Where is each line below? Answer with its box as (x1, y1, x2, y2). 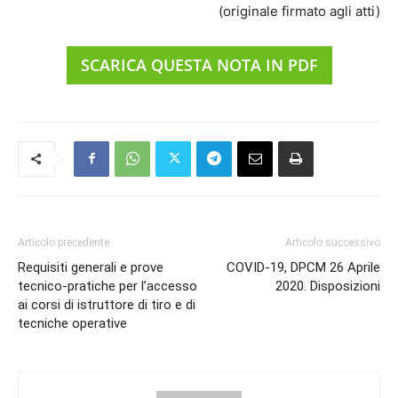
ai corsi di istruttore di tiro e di (18, 296, 195, 313)
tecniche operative (18, 314, 127, 331)
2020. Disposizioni (275, 277, 380, 294)
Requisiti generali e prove (18, 259, 163, 275)
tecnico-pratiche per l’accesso (18, 277, 197, 294)
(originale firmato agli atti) (219, 2, 380, 20)
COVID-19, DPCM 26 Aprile (227, 259, 380, 275)
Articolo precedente (18, 235, 109, 249)
